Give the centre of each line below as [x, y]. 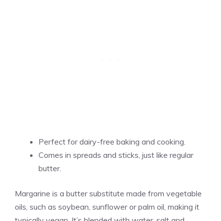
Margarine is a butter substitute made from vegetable [108, 194]
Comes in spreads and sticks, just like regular [116, 155]
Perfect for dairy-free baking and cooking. [112, 142]
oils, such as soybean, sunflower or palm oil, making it [107, 207]
